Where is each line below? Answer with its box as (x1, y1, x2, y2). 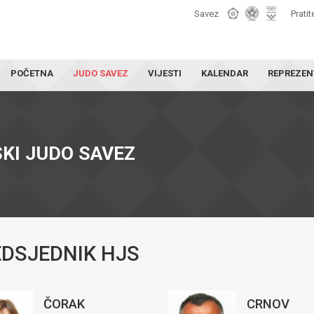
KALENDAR (201, 68, 248, 78)
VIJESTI (148, 68, 182, 78)
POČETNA (11, 68, 53, 78)
